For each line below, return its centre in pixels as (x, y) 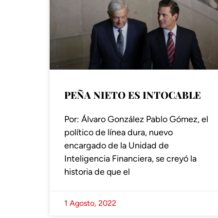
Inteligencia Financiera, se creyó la (130, 158)
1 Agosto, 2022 (90, 203)
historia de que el (97, 172)
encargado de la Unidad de (117, 145)
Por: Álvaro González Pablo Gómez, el (136, 119)
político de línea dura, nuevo (118, 132)
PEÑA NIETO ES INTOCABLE (133, 94)
